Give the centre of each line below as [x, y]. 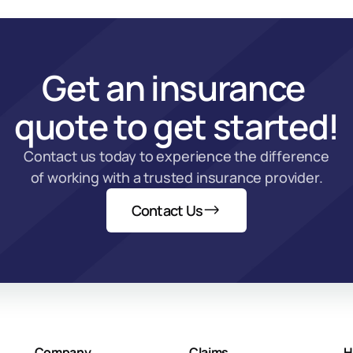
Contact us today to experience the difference [176, 156]
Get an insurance [176, 87]
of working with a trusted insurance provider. [176, 177]
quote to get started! [176, 126]
